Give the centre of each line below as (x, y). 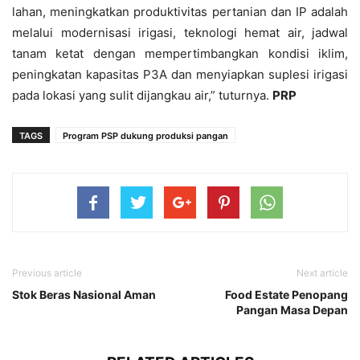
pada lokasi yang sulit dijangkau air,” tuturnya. (142, 96)
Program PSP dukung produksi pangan (145, 136)
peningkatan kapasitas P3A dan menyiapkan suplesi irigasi (180, 75)
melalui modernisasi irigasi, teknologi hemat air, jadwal (180, 33)
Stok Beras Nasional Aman (84, 295)
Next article (322, 273)
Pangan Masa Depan (292, 310)
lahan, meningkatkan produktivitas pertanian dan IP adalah (180, 12)
